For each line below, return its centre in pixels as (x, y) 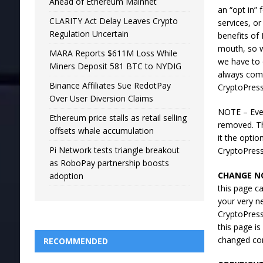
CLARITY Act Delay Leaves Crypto (113, 21)
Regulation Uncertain (89, 34)
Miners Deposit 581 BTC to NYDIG (115, 66)
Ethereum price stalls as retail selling (118, 118)
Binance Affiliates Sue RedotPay (110, 86)
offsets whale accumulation (101, 131)
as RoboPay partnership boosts (109, 163)
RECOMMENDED (75, 241)
